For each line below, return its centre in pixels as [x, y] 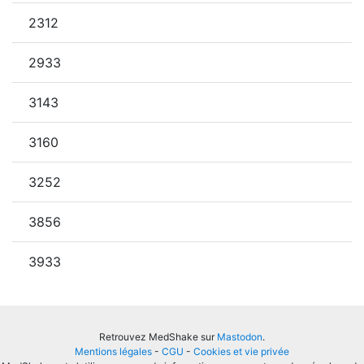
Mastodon [240, 337]
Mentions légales [113, 351]
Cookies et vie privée [241, 351]
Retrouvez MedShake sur [158, 337]
